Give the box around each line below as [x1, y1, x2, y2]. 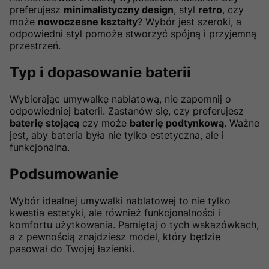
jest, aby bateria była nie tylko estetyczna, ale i [10, 129, 224, 142]
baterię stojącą [10, 117, 79, 130]
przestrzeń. [10, 40, 61, 52]
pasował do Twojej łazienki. [10, 242, 134, 255]
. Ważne [224, 117, 259, 130]
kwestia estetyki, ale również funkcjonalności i [10, 206, 220, 219]
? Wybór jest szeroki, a [138, 16, 241, 28]
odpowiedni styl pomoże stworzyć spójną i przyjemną [10, 28, 256, 40]
